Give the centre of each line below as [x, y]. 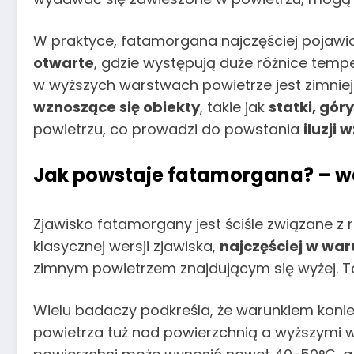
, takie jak [234, 107]
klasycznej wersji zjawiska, [126, 246]
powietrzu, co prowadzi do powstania [168, 130]
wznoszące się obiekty [117, 107]
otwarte [64, 63]
